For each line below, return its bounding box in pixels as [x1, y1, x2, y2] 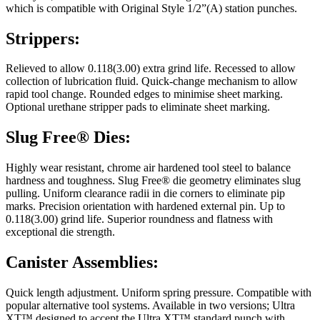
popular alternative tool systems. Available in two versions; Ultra [6, 299, 295, 312]
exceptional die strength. [6, 226, 115, 239]
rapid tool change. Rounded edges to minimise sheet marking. [6, 88, 283, 101]
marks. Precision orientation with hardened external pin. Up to [6, 200, 285, 213]
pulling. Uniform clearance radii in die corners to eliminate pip [6, 187, 285, 200]
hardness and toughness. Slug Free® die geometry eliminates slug [6, 174, 301, 187]
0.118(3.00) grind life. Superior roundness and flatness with [6, 213, 273, 226]
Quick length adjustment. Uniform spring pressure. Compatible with [6, 286, 311, 299]
